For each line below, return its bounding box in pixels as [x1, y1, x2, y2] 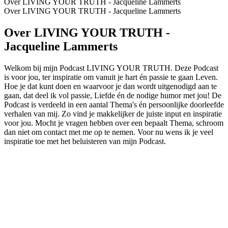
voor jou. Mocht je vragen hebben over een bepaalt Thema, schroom [4, 118, 223, 127]
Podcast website [4, 146, 55, 155]
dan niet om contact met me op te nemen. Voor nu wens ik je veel [4, 127, 213, 136]
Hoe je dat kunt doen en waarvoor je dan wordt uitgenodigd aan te [4, 81, 217, 91]
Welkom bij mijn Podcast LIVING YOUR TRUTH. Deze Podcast [4, 63, 218, 72]
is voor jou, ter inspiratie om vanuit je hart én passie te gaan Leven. [4, 72, 218, 81]
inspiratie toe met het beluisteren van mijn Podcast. [4, 136, 166, 146]
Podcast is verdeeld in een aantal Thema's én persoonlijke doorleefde [4, 100, 224, 109]
